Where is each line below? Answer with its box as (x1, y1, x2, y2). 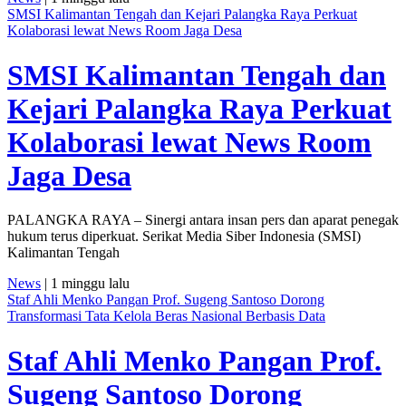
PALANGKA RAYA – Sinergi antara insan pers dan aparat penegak (7, 212, 399, 228)
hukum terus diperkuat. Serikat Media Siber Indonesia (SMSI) (7, 228, 361, 245)
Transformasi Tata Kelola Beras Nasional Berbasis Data (7, 308, 325, 324)
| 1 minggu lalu (41, 275, 130, 292)
